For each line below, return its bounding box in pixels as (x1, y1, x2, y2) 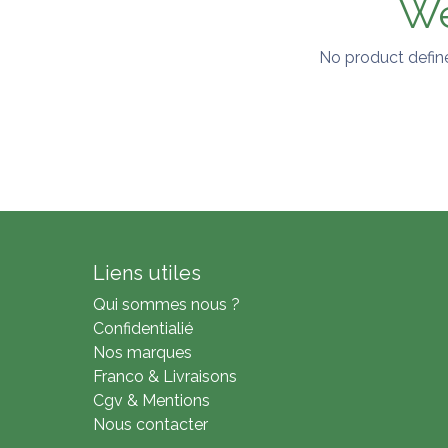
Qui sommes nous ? (92, 295, 240, 314)
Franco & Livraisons (92, 367, 237, 386)
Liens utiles (92, 261, 201, 285)
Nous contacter (92, 415, 208, 434)
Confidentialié (92, 319, 193, 338)
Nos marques (92, 343, 192, 362)
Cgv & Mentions (92, 391, 210, 410)
